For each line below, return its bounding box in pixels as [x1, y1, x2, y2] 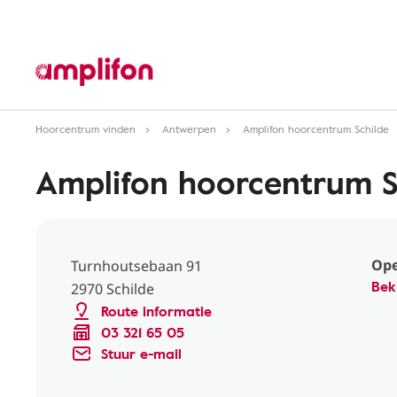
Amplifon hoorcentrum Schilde [243, 121, 389, 136]
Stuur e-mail [101, 343, 182, 364]
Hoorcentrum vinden [35, 121, 136, 136]
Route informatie [101, 300, 212, 322]
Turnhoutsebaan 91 [71, 256, 202, 276]
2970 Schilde [71, 279, 154, 299]
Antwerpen [162, 121, 216, 136]
